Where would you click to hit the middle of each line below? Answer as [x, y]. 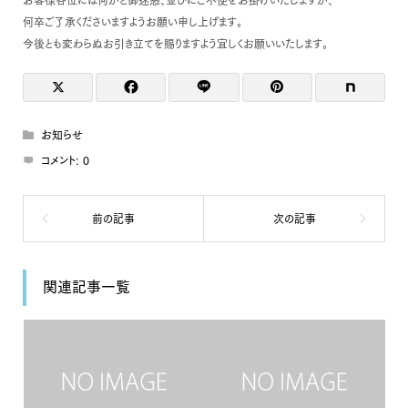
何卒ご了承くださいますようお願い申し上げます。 [132, 21]
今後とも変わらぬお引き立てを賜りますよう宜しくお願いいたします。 [175, 43]
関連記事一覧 [86, 287]
